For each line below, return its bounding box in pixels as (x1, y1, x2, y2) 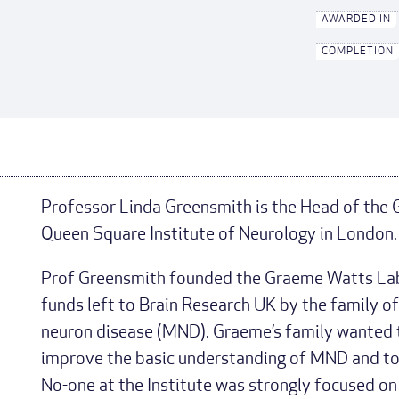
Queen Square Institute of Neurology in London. (40, 226, 397, 244)
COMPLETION (322, 46, 395, 57)
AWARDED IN (322, 14, 392, 25)
